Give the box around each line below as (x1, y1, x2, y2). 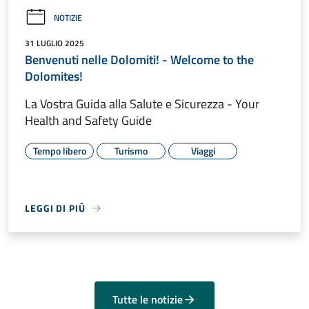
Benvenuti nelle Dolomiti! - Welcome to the (25, 50, 254, 70)
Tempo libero (32, 143, 86, 159)
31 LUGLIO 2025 (25, 37, 84, 50)
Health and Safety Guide (25, 111, 152, 130)
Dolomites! (25, 67, 83, 86)
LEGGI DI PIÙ (25, 201, 86, 216)
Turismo (114, 143, 148, 159)
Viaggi (190, 143, 215, 159)
